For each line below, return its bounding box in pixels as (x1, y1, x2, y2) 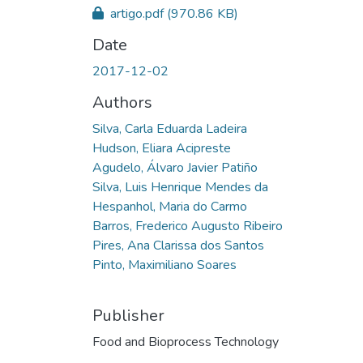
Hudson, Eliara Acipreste (92, 139, 231, 157)
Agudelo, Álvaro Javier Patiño (92, 158, 258, 177)
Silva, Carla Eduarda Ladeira (92, 119, 247, 138)
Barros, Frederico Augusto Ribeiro (92, 216, 283, 235)
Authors (92, 91, 152, 113)
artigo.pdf (107, 4, 167, 23)
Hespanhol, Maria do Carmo (92, 197, 247, 216)
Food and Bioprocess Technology (92, 332, 279, 351)
